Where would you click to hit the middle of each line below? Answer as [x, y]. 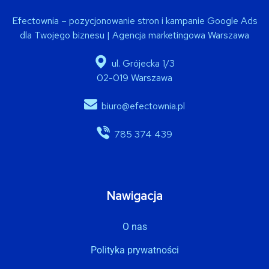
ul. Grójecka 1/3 [142, 63]
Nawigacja [134, 195]
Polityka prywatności [134, 250]
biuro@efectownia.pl [143, 106]
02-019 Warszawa [134, 77]
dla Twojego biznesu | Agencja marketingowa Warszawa [134, 35]
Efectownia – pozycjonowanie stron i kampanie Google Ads [134, 20]
